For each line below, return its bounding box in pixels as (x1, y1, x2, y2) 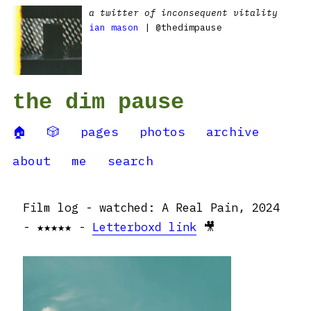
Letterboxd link (92, 219, 196, 235)
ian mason (89, 22, 139, 33)
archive (206, 124, 260, 140)
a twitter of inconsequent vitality (89, 7, 278, 19)
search (108, 153, 153, 169)
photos (140, 124, 185, 140)
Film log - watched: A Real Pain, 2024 (23, 200, 280, 215)
